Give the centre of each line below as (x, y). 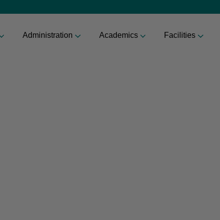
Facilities (180, 35)
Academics (118, 35)
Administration (48, 35)
